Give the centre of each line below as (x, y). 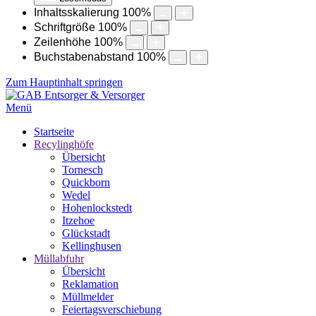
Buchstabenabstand (84, 57)
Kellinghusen (92, 246)
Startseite (54, 132)
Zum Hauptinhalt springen (64, 82)
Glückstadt (86, 233)
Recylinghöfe (64, 144)
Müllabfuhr (59, 259)
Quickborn (86, 182)
